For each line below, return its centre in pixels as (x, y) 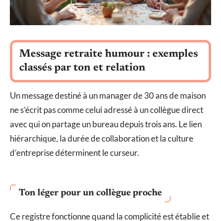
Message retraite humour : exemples (109, 54)
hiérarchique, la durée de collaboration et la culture (102, 138)
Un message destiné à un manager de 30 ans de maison (108, 95)
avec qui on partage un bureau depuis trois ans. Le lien (106, 124)
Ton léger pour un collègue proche (90, 193)
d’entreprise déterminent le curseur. (74, 152)
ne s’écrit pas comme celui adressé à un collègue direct (107, 110)
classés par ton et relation (82, 68)
